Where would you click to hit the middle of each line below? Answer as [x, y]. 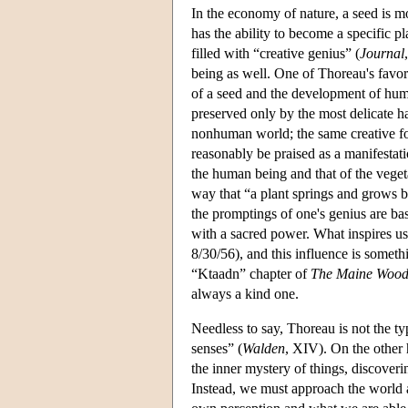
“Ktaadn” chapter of [251, 273]
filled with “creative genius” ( [275, 53]
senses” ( [217, 348]
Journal [382, 53]
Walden [264, 348]
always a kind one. [245, 293]
